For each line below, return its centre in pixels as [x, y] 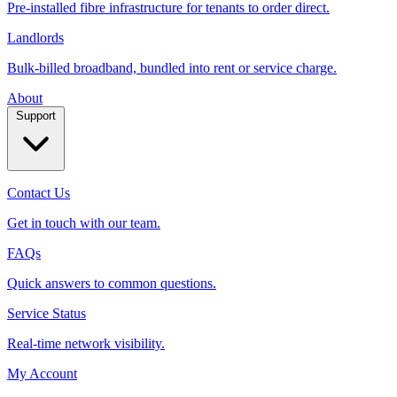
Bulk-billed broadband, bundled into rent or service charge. [172, 77]
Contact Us [39, 202]
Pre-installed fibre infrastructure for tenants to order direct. [168, 16]
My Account [42, 382]
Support [36, 125]
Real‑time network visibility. [86, 352]
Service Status [47, 322]
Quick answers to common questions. [112, 292]
